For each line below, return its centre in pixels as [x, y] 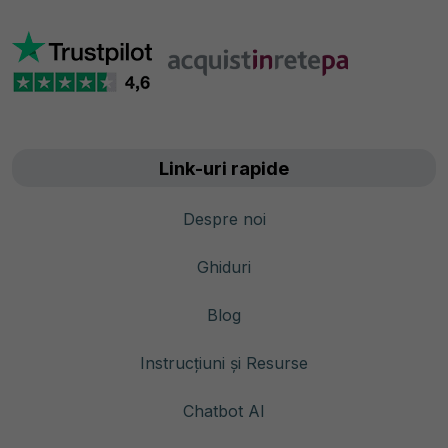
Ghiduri [224, 267]
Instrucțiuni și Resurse [224, 363]
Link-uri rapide [224, 168]
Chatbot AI [224, 411]
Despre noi [224, 219]
